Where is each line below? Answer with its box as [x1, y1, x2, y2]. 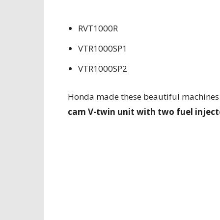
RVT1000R [78, 23, 118, 34]
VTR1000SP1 [78, 43, 127, 54]
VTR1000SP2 [78, 63, 127, 74]
